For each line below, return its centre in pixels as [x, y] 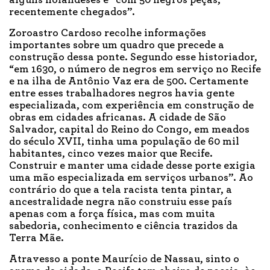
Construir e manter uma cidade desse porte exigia [132, 166]
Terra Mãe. [36, 238]
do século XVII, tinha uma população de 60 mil [124, 142]
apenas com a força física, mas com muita [112, 214]
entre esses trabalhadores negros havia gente [122, 94]
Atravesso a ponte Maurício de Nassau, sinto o [124, 259]
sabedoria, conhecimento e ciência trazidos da [124, 226]
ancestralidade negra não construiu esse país [121, 202]
